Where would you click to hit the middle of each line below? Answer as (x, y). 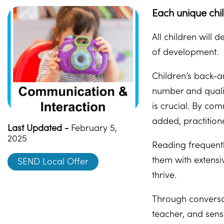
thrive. (164, 175)
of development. (185, 52)
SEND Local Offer (53, 161)
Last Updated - (38, 128)
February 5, (93, 128)
